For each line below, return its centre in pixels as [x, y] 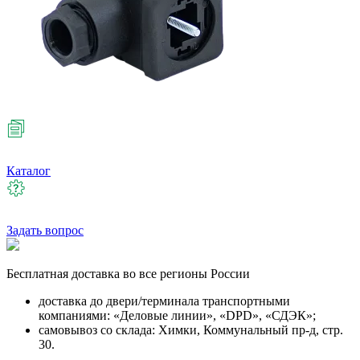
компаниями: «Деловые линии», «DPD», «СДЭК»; [177, 315]
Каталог [29, 171]
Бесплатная [37, 274]
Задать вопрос [45, 230]
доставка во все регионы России [159, 274]
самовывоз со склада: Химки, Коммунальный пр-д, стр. [191, 330]
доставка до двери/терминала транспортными [164, 301]
